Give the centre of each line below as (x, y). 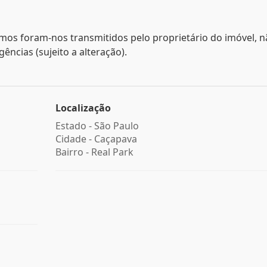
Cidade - (74, 139)
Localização (83, 108)
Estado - (74, 126)
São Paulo (116, 126)
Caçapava (115, 139)
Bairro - (73, 152)
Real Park (112, 152)
